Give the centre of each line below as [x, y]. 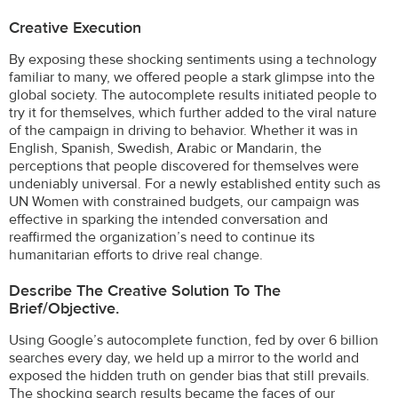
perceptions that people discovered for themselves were [184, 166]
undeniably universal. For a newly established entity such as [195, 183]
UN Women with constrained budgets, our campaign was [184, 201]
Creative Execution [75, 28]
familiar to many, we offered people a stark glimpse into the [192, 77]
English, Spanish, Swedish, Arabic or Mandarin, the [165, 148]
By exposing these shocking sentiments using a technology [193, 59]
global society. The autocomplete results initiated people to [193, 95]
